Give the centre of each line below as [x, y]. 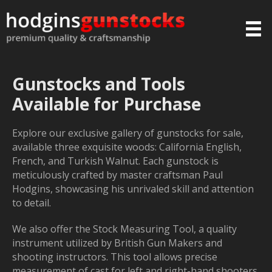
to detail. [32, 203]
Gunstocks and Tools [99, 84]
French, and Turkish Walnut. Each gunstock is [115, 161]
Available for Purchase [107, 104]
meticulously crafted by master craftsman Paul [117, 175]
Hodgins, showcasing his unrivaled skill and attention [133, 189]
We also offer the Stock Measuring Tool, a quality [124, 229]
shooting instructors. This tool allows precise [115, 257]
